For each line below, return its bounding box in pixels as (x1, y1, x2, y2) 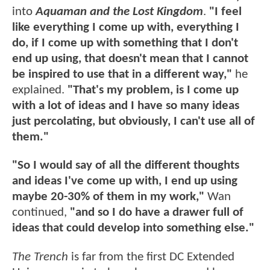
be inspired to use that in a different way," (12, 68, 232, 81)
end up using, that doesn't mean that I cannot (12, 52, 248, 66)
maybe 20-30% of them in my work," (12, 190, 207, 204)
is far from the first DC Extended (68, 250, 234, 263)
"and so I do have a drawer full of (70, 206, 243, 219)
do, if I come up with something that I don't (12, 37, 238, 50)
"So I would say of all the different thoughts (12, 159, 239, 172)
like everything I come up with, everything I (12, 21, 239, 34)
